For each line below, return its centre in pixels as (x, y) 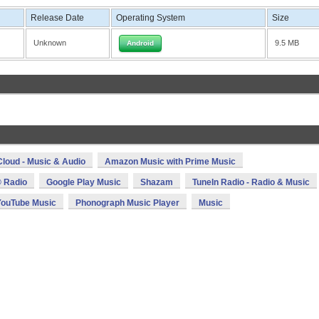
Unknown (50, 43)
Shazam (157, 182)
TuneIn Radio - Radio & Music (251, 182)
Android (140, 43)
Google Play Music (84, 182)
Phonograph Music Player (127, 203)
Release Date (57, 18)
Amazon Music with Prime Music (170, 162)
